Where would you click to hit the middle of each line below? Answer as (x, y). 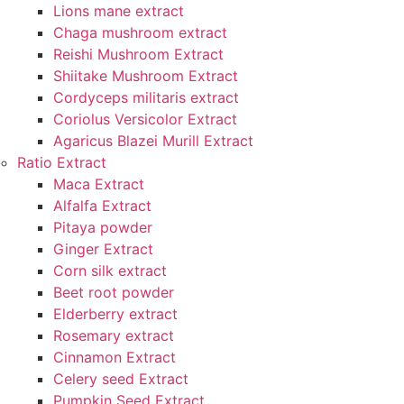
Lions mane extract (119, 11)
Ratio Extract (62, 162)
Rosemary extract (114, 335)
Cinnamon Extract (115, 357)
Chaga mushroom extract (140, 32)
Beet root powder (114, 292)
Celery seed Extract (121, 379)
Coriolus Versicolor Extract (145, 119)
